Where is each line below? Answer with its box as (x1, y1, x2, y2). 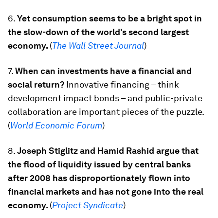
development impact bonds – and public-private (8, 93, 202, 104)
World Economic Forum (10, 120, 102, 131)
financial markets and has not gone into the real (8, 186, 203, 197)
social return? (8, 79, 66, 90)
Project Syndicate (52, 200, 123, 211)
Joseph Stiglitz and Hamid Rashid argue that (17, 145, 199, 156)
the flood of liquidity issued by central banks (8, 159, 191, 170)
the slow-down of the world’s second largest (8, 27, 189, 37)
